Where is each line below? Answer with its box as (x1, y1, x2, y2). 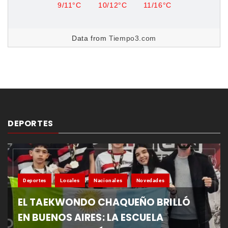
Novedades (136, 177, 165, 183)
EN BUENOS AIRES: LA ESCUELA (18, 210, 163, 224)
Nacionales (94, 177, 123, 183)
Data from (72, 34, 109, 42)
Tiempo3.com (109, 34, 156, 42)
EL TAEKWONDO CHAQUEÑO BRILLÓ (18, 195, 190, 209)
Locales (60, 177, 80, 183)
